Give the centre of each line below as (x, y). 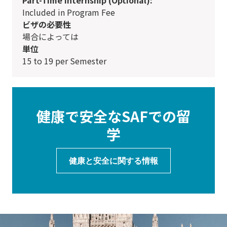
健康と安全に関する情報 (113, 160)
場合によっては (54, 36)
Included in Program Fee (70, 12)
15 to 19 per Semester (67, 61)
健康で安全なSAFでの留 (113, 116)
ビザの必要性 (47, 24)
